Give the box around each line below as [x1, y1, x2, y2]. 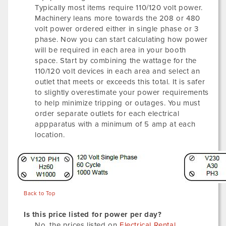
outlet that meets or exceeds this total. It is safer [35, 77, 205, 86]
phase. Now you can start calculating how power [35, 35, 208, 44]
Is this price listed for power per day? [24, 210, 162, 219]
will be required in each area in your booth [35, 45, 186, 54]
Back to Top [24, 190, 55, 197]
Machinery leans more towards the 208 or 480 [35, 14, 200, 23]
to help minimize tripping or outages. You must [35, 98, 200, 107]
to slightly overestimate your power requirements [35, 88, 209, 97]
